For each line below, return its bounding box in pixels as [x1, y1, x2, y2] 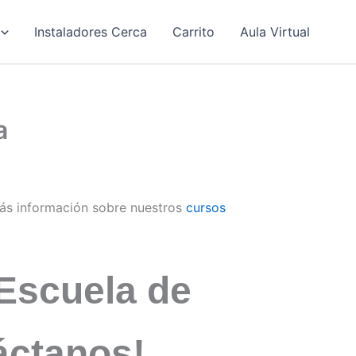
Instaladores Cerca [34, 24, 147, 40]
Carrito [172, 24, 215, 40]
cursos [186, 199, 226, 215]
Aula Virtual [240, 24, 310, 40]
